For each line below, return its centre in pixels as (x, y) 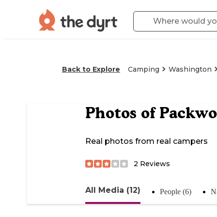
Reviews (154, 163)
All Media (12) (113, 190)
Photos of (122, 113)
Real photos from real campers (147, 141)
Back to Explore (91, 69)
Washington (190, 69)
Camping (144, 69)
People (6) (176, 191)
